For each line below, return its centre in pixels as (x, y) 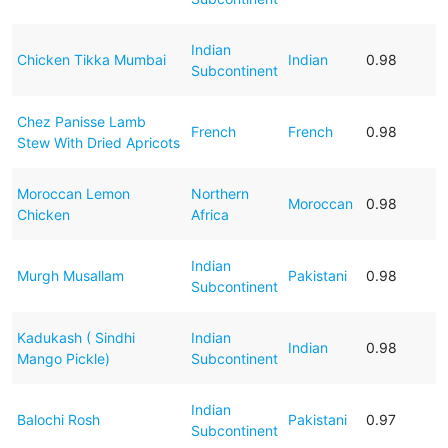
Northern (219, 193)
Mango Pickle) (63, 358)
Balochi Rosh (58, 419)
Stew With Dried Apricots (98, 142)
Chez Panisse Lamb (81, 121)
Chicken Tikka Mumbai (91, 59)
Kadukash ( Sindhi (75, 337)
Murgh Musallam (70, 275)
